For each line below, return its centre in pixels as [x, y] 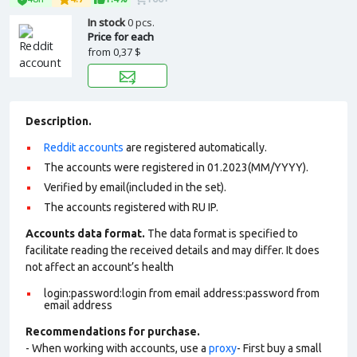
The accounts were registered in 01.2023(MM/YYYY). [176, 167]
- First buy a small [279, 348]
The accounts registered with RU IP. [131, 207]
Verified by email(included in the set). [135, 187]
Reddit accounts [84, 147]
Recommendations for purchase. [113, 331]
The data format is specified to [222, 233]
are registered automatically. [195, 147]
